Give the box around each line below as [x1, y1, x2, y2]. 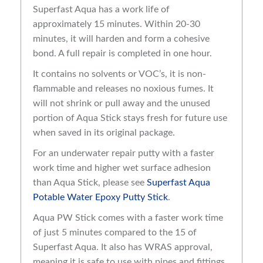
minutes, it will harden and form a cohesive [33, 34, 210, 44]
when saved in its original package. [33, 128, 175, 138]
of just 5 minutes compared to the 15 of [33, 228, 197, 238]
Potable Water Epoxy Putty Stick [33, 193, 168, 203]
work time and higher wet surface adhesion [33, 163, 211, 173]
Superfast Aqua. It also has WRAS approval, [33, 242, 213, 252]
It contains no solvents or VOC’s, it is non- [33, 69, 206, 79]
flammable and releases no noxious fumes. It [33, 84, 214, 94]
